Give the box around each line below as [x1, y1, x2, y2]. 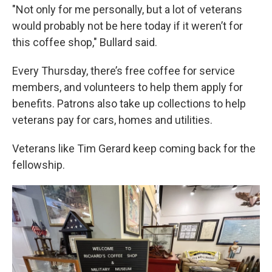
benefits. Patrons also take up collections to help [12, 97, 246, 110]
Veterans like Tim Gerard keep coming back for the [12, 142, 256, 155]
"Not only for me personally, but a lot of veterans [12, 3, 242, 16]
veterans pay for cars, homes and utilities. [12, 114, 212, 126]
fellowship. [12, 158, 65, 171]
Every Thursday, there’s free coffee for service [12, 64, 235, 77]
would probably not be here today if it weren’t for [12, 19, 243, 32]
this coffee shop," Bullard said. [12, 36, 157, 49]
